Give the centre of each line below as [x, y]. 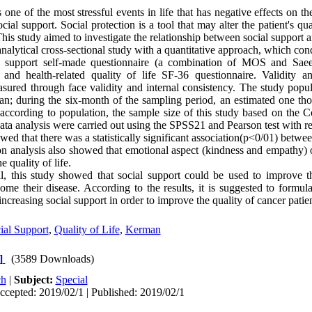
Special [71, 280]
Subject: [34, 280]
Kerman [143, 229]
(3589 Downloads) [52, 259]
